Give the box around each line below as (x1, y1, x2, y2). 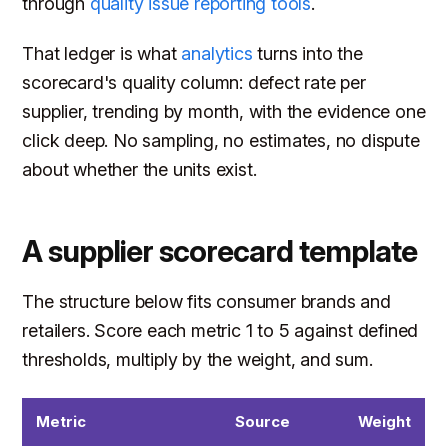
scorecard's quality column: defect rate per (22, 72, 366, 94)
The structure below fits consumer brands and (22, 291, 391, 313)
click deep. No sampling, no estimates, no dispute (22, 130, 420, 152)
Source (235, 413, 291, 432)
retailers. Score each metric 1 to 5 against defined (22, 320, 419, 342)
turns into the (252, 43, 363, 65)
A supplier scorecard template (22, 233, 418, 270)
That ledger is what (22, 43, 182, 65)
